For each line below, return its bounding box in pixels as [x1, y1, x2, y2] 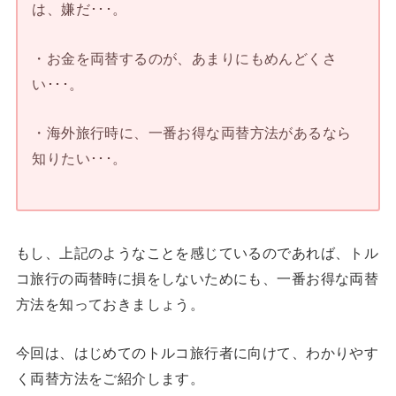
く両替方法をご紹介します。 [15, 370, 205, 387]
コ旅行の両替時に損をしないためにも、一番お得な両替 [15, 270, 379, 286]
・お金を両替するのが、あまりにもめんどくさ [32, 49, 338, 66]
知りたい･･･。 [32, 150, 127, 167]
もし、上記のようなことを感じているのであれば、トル [15, 244, 379, 261]
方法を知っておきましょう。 [15, 295, 205, 312]
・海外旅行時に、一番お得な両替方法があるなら [32, 125, 352, 141]
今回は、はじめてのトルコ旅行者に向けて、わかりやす [15, 345, 379, 362]
